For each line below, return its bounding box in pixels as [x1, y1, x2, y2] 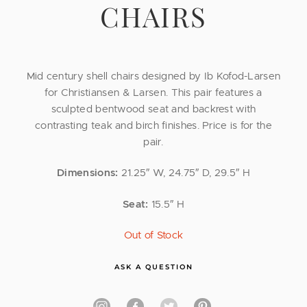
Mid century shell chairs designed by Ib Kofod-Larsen [26, 71, 281, 82]
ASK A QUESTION [114, 262, 193, 272]
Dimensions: [57, 168, 119, 179]
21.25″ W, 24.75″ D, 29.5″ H [118, 168, 250, 179]
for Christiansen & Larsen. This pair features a [45, 88, 262, 99]
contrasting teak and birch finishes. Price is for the [35, 121, 272, 132]
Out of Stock [123, 230, 184, 241]
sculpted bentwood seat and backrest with [51, 104, 256, 115]
